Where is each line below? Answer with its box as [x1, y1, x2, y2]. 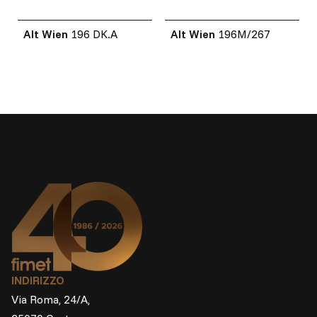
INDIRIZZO [11, 273, 64, 288]
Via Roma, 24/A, [11, 292, 90, 307]
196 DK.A [71, 26, 117, 41]
